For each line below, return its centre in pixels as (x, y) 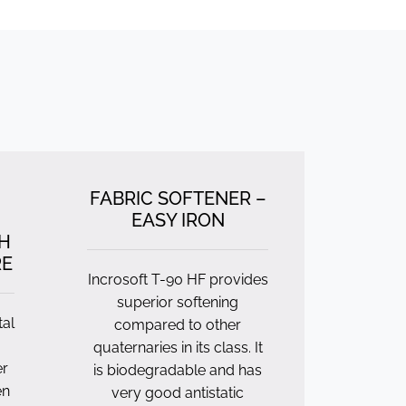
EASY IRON (178, 220)
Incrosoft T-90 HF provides (178, 280)
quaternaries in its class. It (178, 348)
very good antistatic (178, 393)
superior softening (178, 302)
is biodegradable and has (178, 370)
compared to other (178, 325)
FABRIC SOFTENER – (178, 198)
